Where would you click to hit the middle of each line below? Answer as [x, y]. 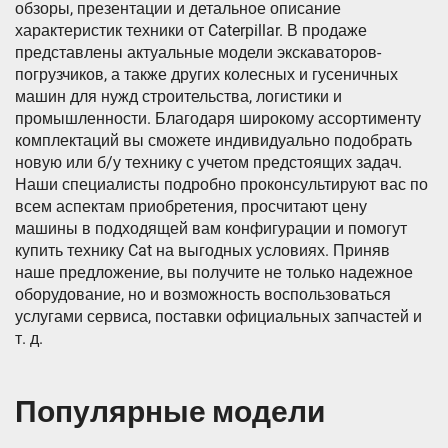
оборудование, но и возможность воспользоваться [203, 295]
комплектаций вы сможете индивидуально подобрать [213, 141]
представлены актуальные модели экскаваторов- [198, 53]
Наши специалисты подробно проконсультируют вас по [221, 185]
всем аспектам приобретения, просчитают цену [191, 207]
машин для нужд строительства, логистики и [178, 97]
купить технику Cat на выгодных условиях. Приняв [202, 251]
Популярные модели [170, 412]
